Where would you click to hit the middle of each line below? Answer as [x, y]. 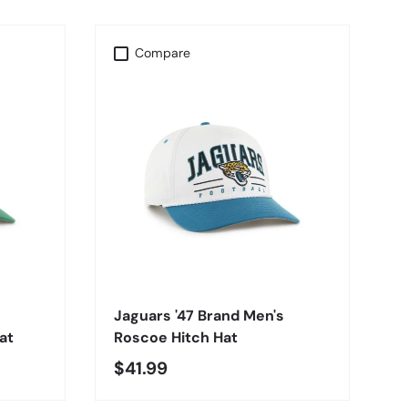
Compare [163, 53]
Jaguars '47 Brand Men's [199, 316]
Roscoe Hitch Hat [176, 338]
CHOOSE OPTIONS [222, 269]
